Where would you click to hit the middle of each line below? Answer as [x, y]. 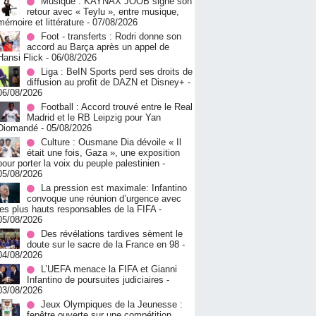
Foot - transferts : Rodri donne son [111, 37]
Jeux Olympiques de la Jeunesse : [112, 305]
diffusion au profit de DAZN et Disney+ [106, 83]
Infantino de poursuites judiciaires [95, 280]
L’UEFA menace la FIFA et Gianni [109, 269]
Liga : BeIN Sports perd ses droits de [117, 72]
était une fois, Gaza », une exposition [103, 153]
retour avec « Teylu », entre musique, [103, 12]
